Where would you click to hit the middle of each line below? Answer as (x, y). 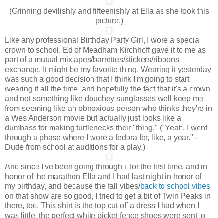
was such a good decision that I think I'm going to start (97, 79)
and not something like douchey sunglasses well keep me (104, 98)
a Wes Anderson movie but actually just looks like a (93, 118)
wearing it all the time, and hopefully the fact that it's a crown (108, 89)
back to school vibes (175, 186)
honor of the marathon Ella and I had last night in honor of (103, 176)
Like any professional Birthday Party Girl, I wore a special (103, 40)
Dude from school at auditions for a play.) (75, 147)
